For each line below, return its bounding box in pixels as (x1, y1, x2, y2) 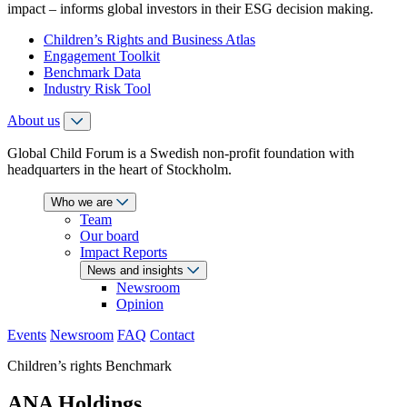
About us (7, 112, 60, 128)
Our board (80, 227, 139, 243)
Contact (150, 326, 194, 342)
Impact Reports (80, 243, 167, 260)
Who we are (51, 194, 116, 209)
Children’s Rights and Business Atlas (44, 31, 255, 47)
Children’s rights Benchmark (7, 357, 172, 373)
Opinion (116, 295, 164, 312)
